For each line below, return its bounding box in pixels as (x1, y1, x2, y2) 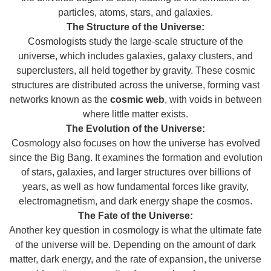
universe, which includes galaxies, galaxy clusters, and (18, 51, 253, 62)
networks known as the (9, 94, 110, 105)
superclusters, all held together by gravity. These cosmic (16, 65, 255, 76)
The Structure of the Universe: (67, 22, 204, 33)
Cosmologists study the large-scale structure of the (28, 36, 243, 47)
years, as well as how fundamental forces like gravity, (22, 181, 249, 192)
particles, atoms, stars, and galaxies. (58, 7, 213, 18)
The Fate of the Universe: (78, 211, 193, 221)
